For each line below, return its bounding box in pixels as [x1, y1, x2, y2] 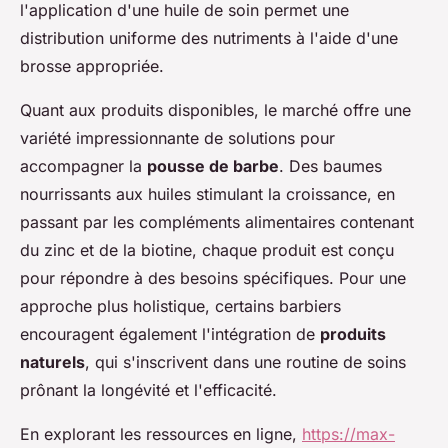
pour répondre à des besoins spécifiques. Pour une [20, 267, 406, 288]
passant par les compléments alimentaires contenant [20, 211, 414, 232]
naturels [20, 351, 85, 372]
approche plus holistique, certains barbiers [20, 295, 341, 316]
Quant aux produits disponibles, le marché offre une [20, 99, 411, 120]
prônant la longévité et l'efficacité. [20, 379, 277, 400]
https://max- [302, 423, 395, 444]
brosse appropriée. [20, 55, 164, 76]
